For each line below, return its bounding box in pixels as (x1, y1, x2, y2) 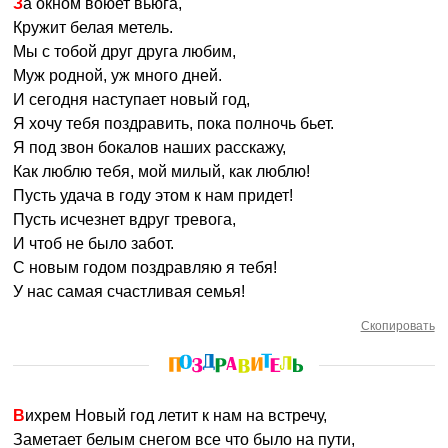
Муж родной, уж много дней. (13, 67, 223, 84)
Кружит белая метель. (13, 19, 174, 36)
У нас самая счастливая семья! (13, 283, 246, 300)
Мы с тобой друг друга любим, (13, 43, 237, 60)
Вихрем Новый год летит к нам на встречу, (25, 407, 328, 424)
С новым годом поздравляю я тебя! (13, 259, 278, 276)
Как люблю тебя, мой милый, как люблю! (13, 163, 311, 180)
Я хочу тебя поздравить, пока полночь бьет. (13, 115, 335, 132)
